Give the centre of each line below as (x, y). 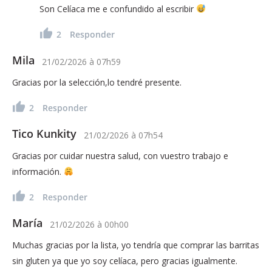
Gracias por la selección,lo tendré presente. (97, 82)
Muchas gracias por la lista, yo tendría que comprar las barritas (136, 245)
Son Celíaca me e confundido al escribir (118, 8)
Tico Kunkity (44, 133)
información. (38, 171)
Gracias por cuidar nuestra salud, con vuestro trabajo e (120, 155)
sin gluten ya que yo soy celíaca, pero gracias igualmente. (125, 260)
